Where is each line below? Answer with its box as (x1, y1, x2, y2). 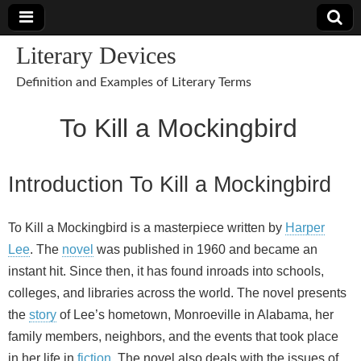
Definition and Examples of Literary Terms (16, 76, 251, 89)
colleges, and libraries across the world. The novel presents (8, 286, 346, 301)
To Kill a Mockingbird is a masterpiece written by (8, 221, 285, 235)
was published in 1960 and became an (93, 243, 317, 257)
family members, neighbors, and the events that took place (8, 330, 338, 344)
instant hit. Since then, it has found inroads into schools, (8, 264, 324, 279)
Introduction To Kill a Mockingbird (8, 172, 331, 197)
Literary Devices (16, 42, 176, 68)
